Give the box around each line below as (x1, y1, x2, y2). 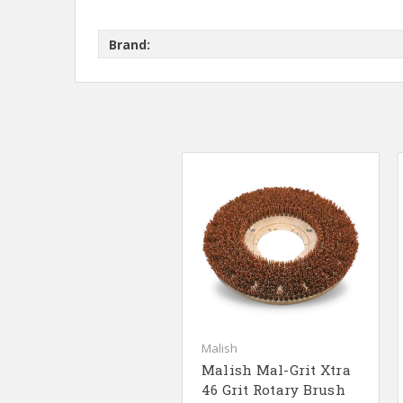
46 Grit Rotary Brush (201, 381, 345, 399)
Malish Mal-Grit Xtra (201, 361, 351, 380)
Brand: (109, 35, 151, 53)
